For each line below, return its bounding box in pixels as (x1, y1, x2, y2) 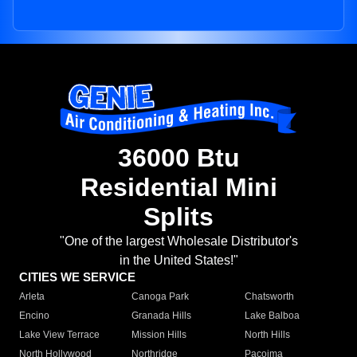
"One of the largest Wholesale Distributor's (59, 234, 298, 249)
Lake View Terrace (19, 329, 100, 341)
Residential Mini (80, 173, 277, 202)
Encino (19, 310, 49, 322)
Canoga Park (131, 291, 190, 303)
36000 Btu (117, 143, 240, 173)
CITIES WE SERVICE (19, 270, 135, 284)
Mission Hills (131, 329, 187, 341)
